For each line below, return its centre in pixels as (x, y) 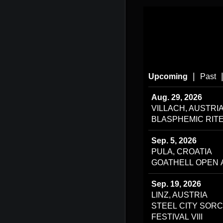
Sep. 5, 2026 (174, 141)
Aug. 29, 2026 (177, 97)
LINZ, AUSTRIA (179, 195)
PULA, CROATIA (182, 152)
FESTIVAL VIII (177, 217)
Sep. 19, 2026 (176, 184)
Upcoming (168, 76)
